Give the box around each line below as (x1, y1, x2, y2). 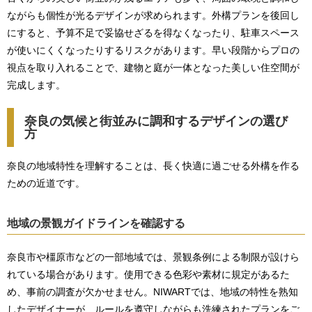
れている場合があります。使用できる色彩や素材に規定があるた (7, 269, 290, 280)
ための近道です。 (7, 178, 85, 189)
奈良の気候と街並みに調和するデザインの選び (24, 114, 288, 128)
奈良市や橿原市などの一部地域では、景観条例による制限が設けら (7, 251, 299, 263)
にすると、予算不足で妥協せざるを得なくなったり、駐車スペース (7, 27, 299, 38)
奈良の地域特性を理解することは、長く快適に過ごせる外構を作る (7, 160, 299, 171)
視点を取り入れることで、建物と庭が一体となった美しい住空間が (7, 62, 299, 73)
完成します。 (7, 79, 65, 91)
